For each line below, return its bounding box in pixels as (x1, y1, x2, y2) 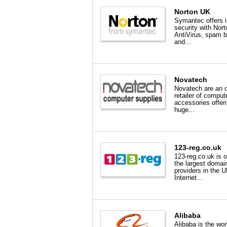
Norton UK (174, 8, 210, 16)
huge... (174, 106, 195, 113)
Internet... (174, 174, 203, 181)
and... (174, 38, 191, 46)
